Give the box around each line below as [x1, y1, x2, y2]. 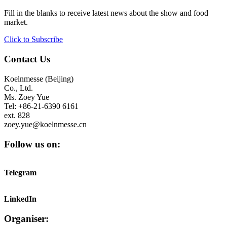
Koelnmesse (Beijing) [4, 74, 73, 83]
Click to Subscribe [4, 35, 63, 44]
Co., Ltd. [4, 83, 33, 92]
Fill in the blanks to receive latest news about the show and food [4, 9, 208, 18]
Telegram [4, 168, 36, 177]
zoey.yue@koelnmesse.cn [4, 120, 87, 129]
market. [4, 18, 28, 27]
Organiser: [4, 213, 49, 224]
